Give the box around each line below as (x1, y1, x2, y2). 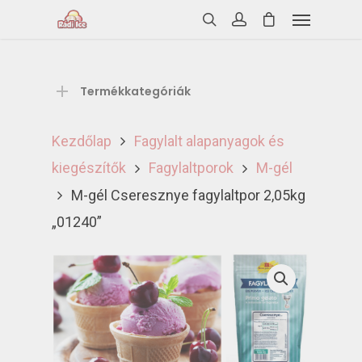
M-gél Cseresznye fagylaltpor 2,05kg (68, 186, 305, 204)
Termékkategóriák (80, 83, 191, 99)
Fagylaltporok (149, 159, 234, 177)
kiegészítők (52, 159, 126, 177)
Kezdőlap (52, 133, 112, 149)
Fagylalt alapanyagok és (134, 133, 284, 149)
